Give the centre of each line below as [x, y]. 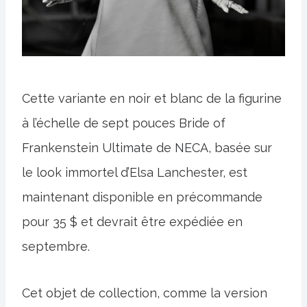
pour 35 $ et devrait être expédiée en [132, 222]
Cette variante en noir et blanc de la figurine [152, 99]
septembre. [56, 247]
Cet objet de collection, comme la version [145, 293]
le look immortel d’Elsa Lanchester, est [135, 173]
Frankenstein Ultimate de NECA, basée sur [147, 148]
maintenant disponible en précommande [142, 197]
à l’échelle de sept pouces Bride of [124, 123]
